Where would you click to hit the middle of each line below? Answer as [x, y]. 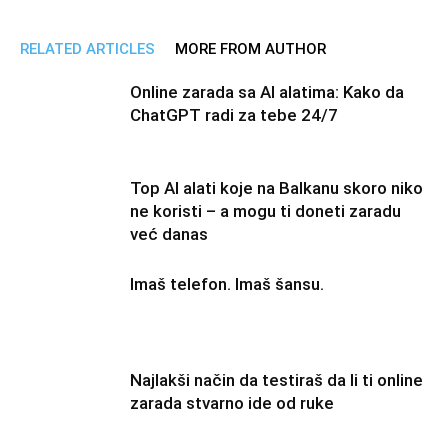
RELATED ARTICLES [87, 49]
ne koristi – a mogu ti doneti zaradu [265, 211]
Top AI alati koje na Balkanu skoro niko [276, 188]
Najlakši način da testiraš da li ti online [276, 380]
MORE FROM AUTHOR [250, 49]
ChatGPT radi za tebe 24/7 [234, 115]
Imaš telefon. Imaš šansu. [227, 284]
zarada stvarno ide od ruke [232, 403]
